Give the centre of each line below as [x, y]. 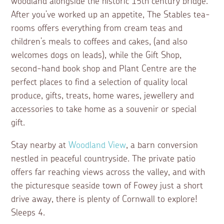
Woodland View [97, 146]
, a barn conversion [162, 146]
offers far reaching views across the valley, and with [108, 173]
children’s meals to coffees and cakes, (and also [99, 42]
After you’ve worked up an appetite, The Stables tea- [111, 15]
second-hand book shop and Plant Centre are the [104, 69]
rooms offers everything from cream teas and [97, 29]
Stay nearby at [40, 146]
